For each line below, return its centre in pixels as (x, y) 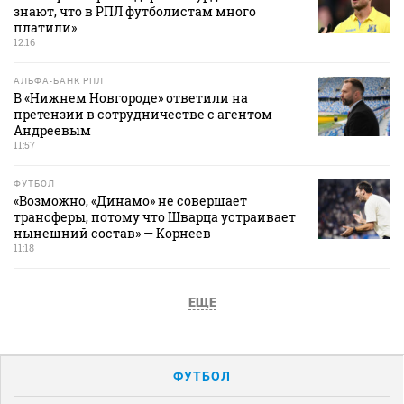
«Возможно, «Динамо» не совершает (130, 200)
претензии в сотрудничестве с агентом (143, 114)
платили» (45, 27)
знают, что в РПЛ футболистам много (135, 11)
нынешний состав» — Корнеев (112, 233)
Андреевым (52, 130)
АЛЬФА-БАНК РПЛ (59, 80)
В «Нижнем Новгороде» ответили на (131, 97)
